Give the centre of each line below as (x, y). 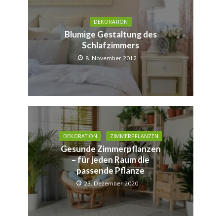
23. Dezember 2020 (111, 184)
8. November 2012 (111, 58)
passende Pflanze (110, 171)
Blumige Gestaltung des (110, 35)
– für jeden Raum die (110, 160)
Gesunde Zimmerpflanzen (110, 149)
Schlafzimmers (110, 45)
